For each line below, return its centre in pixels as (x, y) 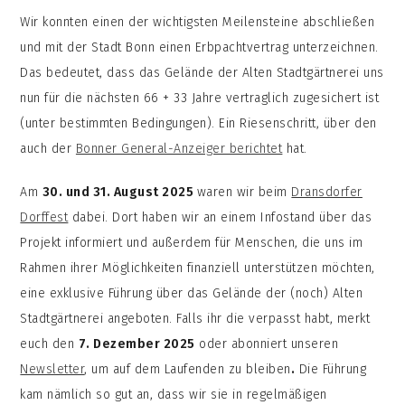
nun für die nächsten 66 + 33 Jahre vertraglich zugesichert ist (200, 99)
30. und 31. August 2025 (119, 193)
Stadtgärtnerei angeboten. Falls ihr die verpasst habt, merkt (195, 319)
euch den (49, 344)
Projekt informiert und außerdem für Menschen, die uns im (192, 243)
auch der (48, 149)
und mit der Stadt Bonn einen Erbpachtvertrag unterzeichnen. (199, 48)
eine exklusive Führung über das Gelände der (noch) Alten (192, 294)
